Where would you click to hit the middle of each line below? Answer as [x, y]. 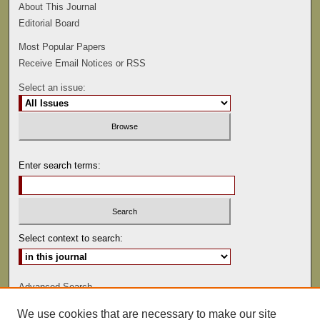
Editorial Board [49, 24]
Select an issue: [52, 88]
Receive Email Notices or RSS [82, 64]
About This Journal [58, 7]
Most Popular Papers [62, 47]
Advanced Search [56, 287]
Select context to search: [71, 239]
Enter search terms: [60, 165]
